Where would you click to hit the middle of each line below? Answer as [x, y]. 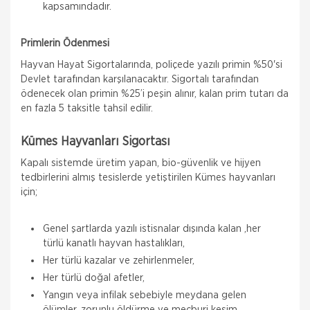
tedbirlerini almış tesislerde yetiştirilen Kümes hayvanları [148, 177]
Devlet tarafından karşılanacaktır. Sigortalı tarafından [140, 79]
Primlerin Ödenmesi [65, 43]
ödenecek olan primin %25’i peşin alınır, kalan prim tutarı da [155, 94]
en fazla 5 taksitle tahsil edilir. [87, 108]
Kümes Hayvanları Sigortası [95, 142]
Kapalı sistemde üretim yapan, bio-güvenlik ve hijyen [141, 163]
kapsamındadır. [77, 7]
